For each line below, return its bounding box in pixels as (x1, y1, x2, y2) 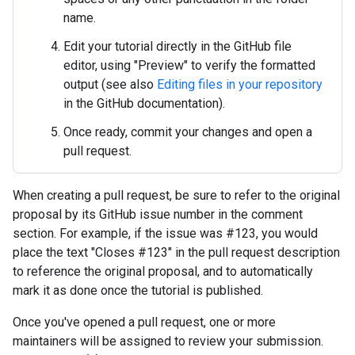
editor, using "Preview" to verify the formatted (63, 58, 315, 73)
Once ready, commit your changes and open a (63, 124, 312, 139)
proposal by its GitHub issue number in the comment (13, 207, 303, 222)
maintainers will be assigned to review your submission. (13, 334, 323, 349)
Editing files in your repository (157, 77, 323, 92)
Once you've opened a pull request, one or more (13, 315, 276, 330)
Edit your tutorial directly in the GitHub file (63, 39, 292, 54)
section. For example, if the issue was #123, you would (13, 226, 318, 241)
